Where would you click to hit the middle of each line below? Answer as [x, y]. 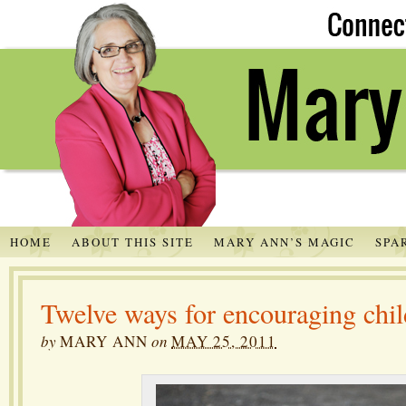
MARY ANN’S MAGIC [284, 242]
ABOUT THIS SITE [132, 242]
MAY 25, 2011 [224, 341]
